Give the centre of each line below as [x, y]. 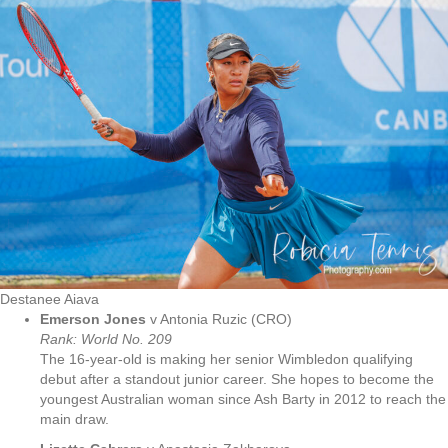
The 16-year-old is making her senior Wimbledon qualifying [226, 358]
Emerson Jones [93, 318]
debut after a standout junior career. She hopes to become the [237, 378]
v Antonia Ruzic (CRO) [219, 318]
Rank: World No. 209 [106, 338]
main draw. [74, 418]
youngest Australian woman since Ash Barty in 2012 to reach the [243, 398]
